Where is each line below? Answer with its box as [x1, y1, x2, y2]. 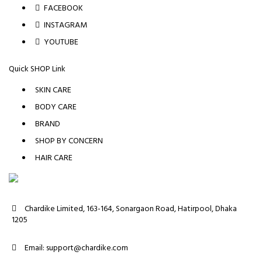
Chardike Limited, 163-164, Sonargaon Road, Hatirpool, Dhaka [25, 202, 237, 215]
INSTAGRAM [42, 18, 87, 32]
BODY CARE [35, 100, 77, 113]
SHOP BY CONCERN [35, 134, 103, 147]
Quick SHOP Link [9, 62, 65, 75]
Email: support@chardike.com [25, 241, 128, 254]
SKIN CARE [35, 83, 71, 96]
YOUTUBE [42, 35, 78, 49]
